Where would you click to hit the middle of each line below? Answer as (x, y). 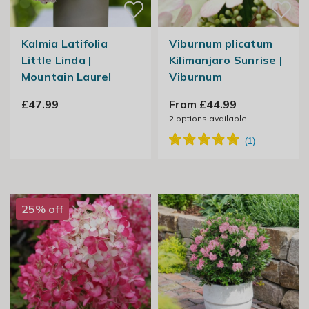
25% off (42, 209)
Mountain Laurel (66, 77)
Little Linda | (56, 60)
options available (210, 119)
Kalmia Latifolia (64, 44)
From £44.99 (202, 104)
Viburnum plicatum (221, 44)
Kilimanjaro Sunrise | (226, 60)
